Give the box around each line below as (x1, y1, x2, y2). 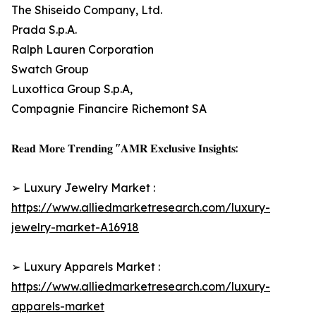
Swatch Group (11, 62, 89, 77)
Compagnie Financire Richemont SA (11, 102, 207, 116)
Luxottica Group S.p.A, (11, 82, 133, 97)
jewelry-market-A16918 (11, 220, 139, 235)
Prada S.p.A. (11, 23, 77, 37)
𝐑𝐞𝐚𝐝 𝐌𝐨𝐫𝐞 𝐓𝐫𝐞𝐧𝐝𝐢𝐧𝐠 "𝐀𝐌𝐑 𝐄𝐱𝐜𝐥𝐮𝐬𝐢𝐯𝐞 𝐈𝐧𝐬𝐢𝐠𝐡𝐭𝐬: (11, 141, 238, 156)
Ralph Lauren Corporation (11, 42, 154, 57)
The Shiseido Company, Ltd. (11, 3, 162, 18)
